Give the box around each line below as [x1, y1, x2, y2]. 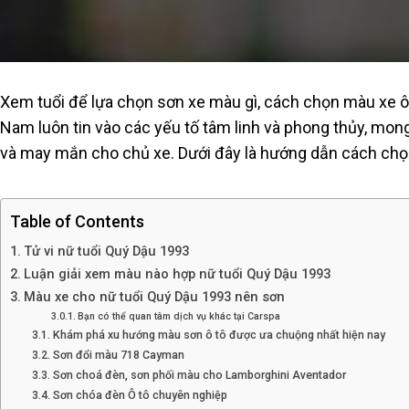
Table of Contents [10, 212, 144, 232]
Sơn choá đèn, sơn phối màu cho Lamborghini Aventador [52, 369, 346, 383]
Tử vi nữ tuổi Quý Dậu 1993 [23, 243, 189, 260]
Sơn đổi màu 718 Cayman [52, 349, 184, 362]
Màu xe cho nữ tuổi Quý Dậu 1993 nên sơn [23, 288, 285, 306]
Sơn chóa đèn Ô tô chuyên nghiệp [52, 389, 227, 403]
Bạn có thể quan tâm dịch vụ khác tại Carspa [78, 310, 281, 323]
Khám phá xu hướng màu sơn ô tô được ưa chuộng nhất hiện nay [52, 329, 385, 342]
